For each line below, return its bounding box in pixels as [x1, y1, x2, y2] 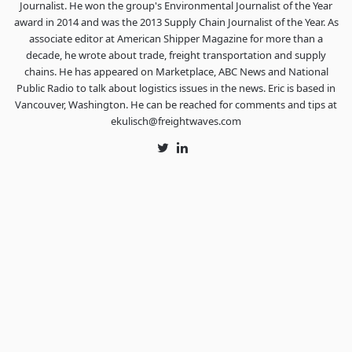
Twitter [167, 141, 201, 156]
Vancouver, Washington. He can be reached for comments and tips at [15, 97, 337, 112]
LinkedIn [186, 141, 228, 156]
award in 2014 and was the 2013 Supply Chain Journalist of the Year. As [13, 15, 339, 29]
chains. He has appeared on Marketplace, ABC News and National [24, 64, 328, 79]
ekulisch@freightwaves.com [111, 114, 241, 128]
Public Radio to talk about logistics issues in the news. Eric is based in [16, 81, 335, 95]
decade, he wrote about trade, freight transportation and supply [26, 48, 326, 62]
